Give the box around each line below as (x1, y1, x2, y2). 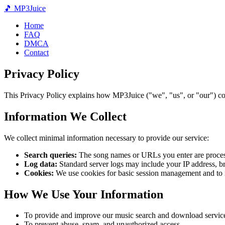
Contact (24, 48, 49, 57)
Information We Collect (4, 109, 127, 123)
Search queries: (24, 150, 77, 159)
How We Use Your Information (4, 187, 163, 201)
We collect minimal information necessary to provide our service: (4, 133, 209, 142)
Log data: (24, 159, 57, 168)
